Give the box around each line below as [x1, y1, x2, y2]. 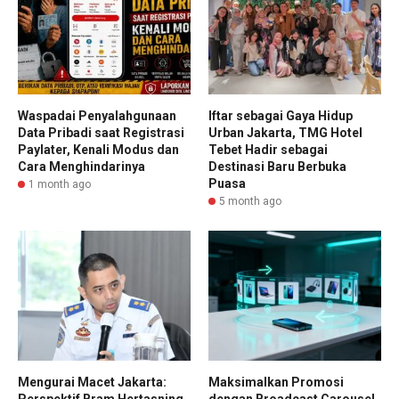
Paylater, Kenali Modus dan [18, 142, 179, 158]
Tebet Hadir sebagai [208, 142, 328, 158]
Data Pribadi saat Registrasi [18, 126, 184, 141]
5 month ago [219, 195, 281, 208]
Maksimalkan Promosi [208, 374, 344, 389]
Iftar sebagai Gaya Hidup [208, 109, 353, 124]
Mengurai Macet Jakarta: [18, 374, 167, 389]
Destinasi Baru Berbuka [208, 159, 346, 175]
